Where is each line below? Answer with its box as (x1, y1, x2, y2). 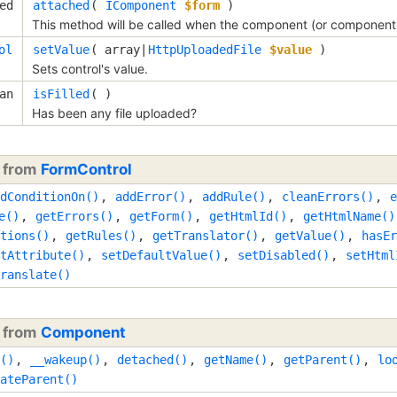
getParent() (284, 352, 362, 367)
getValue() (275, 229, 346, 244)
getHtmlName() (303, 209, 395, 224)
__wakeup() (30, 352, 101, 367)
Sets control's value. (32, 60, 148, 76)
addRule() (202, 190, 266, 205)
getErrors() (35, 209, 113, 224)
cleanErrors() (282, 190, 374, 205)
